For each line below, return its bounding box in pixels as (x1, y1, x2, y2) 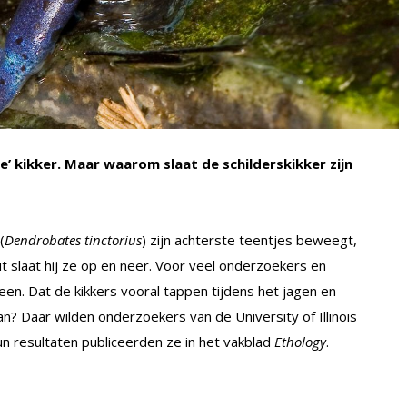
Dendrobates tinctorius (5, 230, 142, 249)
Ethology (274, 332, 326, 351)
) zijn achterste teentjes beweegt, (142, 230, 357, 249)
